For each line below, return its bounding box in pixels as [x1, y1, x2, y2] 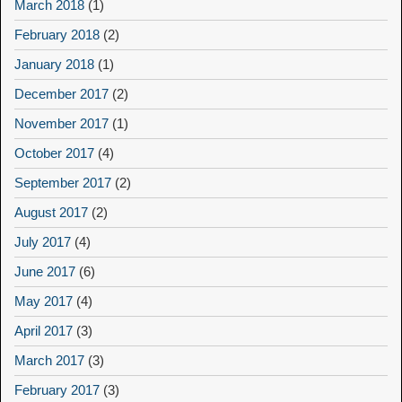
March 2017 [14, 353, 84, 369]
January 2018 [14, 57, 94, 73]
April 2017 [14, 323, 73, 339]
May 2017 [14, 293, 73, 310]
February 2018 [14, 27, 100, 43]
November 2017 [14, 116, 109, 132]
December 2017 [14, 86, 109, 102]
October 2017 [14, 145, 94, 162]
